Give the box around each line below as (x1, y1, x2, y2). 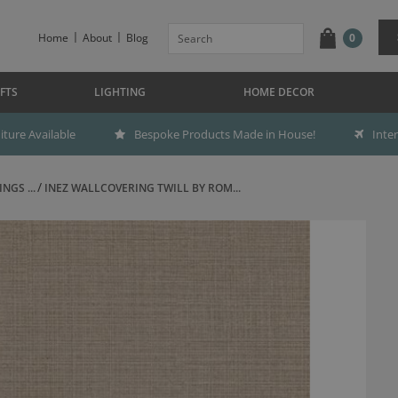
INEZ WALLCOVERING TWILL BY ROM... (44, 180, 241, 195)
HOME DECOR (243, 84, 314, 99)
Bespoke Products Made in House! (134, 126, 315, 142)
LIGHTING (93, 84, 146, 99)
